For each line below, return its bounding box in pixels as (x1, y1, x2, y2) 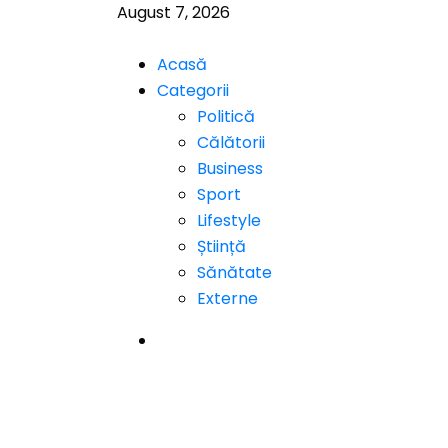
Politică (197, 105, 255, 128)
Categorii (157, 79, 229, 102)
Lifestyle (197, 209, 261, 232)
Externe (197, 287, 258, 310)
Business (197, 157, 263, 180)
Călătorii (197, 131, 265, 154)
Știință (197, 235, 246, 258)
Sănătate (197, 261, 272, 284)
